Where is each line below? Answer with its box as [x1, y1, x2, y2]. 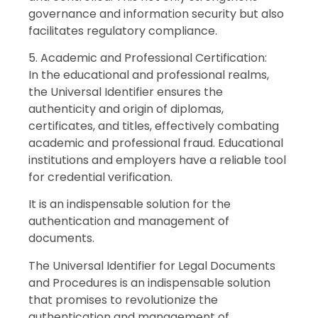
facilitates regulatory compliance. [28, 22, 217, 39]
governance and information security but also [28, 5, 284, 22]
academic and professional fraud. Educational [28, 134, 283, 151]
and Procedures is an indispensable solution [28, 274, 270, 291]
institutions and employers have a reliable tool [28, 151, 286, 168]
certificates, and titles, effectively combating [28, 117, 279, 134]
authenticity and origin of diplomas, [28, 100, 224, 117]
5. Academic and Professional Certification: [28, 49, 267, 66]
